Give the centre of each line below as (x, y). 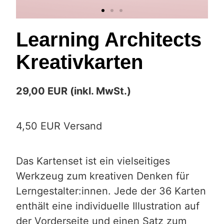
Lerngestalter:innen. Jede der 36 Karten (111, 191)
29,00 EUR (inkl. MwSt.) (73, 91)
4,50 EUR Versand (59, 126)
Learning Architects (109, 39)
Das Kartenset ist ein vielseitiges (93, 161)
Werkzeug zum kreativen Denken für (102, 176)
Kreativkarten (79, 62)
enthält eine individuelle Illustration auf (108, 206)
